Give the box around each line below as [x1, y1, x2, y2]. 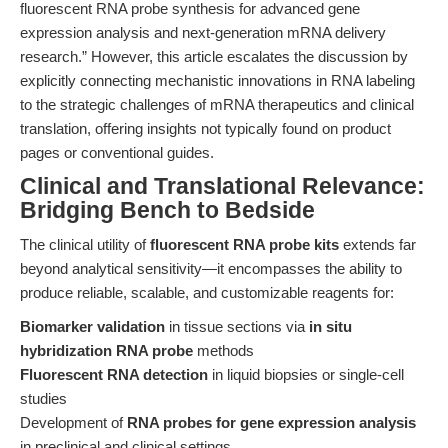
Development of [20, 414, 127, 431]
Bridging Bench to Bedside [20, 198, 315, 223]
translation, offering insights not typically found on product [20, 120, 391, 137]
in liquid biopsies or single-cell [208, 366, 404, 383]
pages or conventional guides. [20, 144, 214, 161]
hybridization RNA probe [20, 342, 193, 359]
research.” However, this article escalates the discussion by [20, 48, 408, 65]
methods [193, 342, 254, 359]
